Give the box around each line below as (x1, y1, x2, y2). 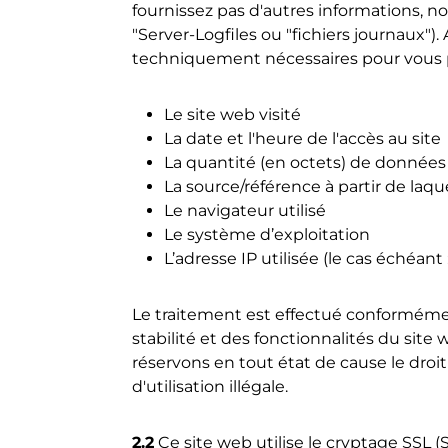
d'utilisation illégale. (132, 377, 288, 396)
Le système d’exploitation (164, 225, 370, 244)
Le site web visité (164, 105, 301, 124)
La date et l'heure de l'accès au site (164, 129, 441, 148)
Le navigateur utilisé (164, 201, 326, 220)
